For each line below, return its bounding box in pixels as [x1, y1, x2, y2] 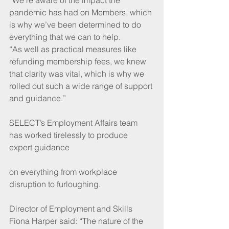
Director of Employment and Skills [9, 203, 134, 214]
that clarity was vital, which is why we [9, 68, 146, 79]
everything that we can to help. [9, 31, 121, 42]
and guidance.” [9, 93, 66, 103]
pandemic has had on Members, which [9, 7, 154, 17]
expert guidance [9, 142, 70, 152]
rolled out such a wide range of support [9, 80, 154, 91]
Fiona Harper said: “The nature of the [9, 215, 145, 226]
